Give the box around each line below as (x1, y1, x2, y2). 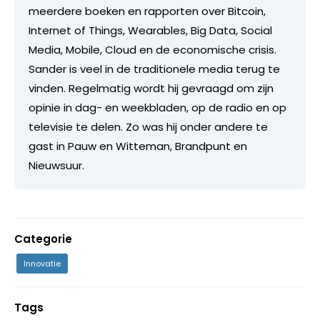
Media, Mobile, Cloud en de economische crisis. (29, 42, 276, 58)
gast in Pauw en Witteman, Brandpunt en (29, 139, 247, 154)
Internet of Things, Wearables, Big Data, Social (29, 23, 272, 39)
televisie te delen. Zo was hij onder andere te (29, 119, 268, 135)
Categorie (14, 231, 72, 247)
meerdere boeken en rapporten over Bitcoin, (29, 4, 266, 19)
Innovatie (24, 258, 61, 270)
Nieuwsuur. (29, 158, 84, 174)
